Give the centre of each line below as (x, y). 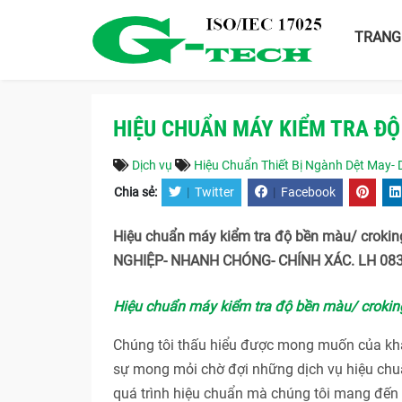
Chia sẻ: (137, 192)
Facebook (308, 192)
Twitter (214, 192)
